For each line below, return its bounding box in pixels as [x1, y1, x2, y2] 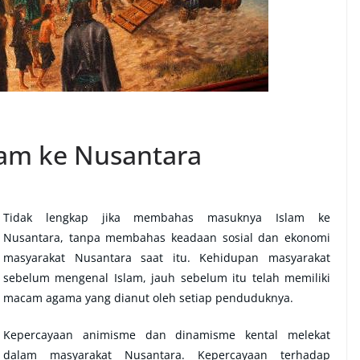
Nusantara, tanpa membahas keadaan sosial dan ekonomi [3, 230, 330, 245]
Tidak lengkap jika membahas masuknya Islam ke [3, 210, 330, 225]
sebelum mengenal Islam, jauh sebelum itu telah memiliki [3, 270, 330, 285]
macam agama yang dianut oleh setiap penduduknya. [3, 290, 293, 305]
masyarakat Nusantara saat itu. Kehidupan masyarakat [3, 250, 330, 265]
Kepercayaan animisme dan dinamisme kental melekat [3, 327, 330, 342]
